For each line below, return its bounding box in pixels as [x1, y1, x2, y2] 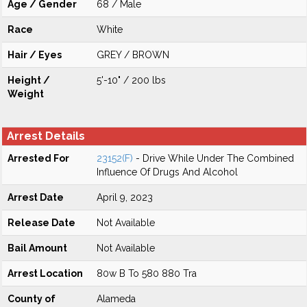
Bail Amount [8, 243, 67, 254]
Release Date [8, 217, 75, 228]
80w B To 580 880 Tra [97, 268, 197, 279]
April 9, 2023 [97, 192, 153, 203]
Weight [8, 88, 44, 99]
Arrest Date [8, 192, 64, 203]
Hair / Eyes [8, 49, 62, 60]
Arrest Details [7, 130, 85, 143]
